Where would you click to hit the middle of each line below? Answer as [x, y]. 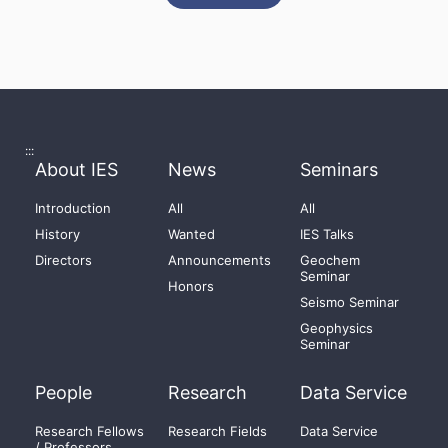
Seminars [339, 169]
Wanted [191, 233]
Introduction [73, 207]
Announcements [219, 259]
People [63, 392]
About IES [76, 169]
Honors [190, 285]
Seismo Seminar [350, 301]
